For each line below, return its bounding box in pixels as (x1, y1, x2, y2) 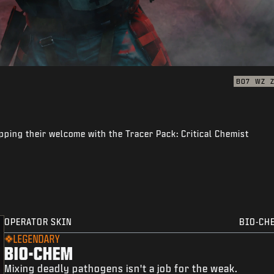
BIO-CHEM (4, 243, 74, 263)
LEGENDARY (13, 234, 61, 245)
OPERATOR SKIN (4, 217, 73, 227)
